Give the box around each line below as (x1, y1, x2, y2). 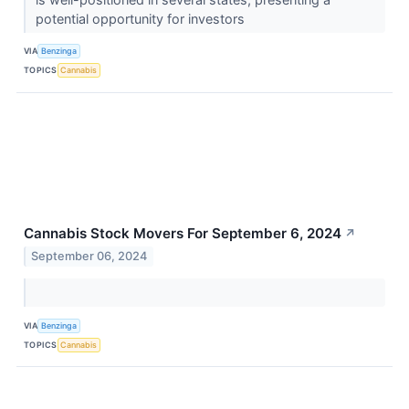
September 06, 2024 (31, 249, 148, 264)
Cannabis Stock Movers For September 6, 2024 (24, 224, 341, 242)
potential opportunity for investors (35, 10, 248, 26)
